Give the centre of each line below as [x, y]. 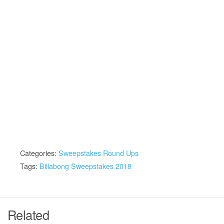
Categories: [39, 152]
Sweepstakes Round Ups [98, 152]
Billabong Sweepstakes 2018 [85, 165]
